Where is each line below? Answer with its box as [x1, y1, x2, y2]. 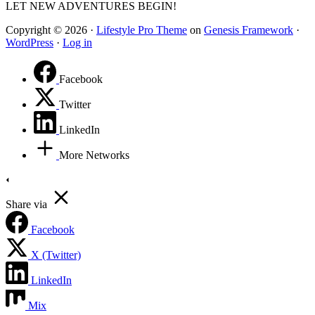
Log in [63, 37, 92, 49]
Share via [6, 198, 47, 211]
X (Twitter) [31, 249, 81, 262]
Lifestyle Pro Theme [96, 24, 187, 37]
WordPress [6, 37, 53, 49]
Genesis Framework [204, 24, 293, 37]
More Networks [59, 149, 129, 162]
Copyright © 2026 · [6, 24, 96, 37]
